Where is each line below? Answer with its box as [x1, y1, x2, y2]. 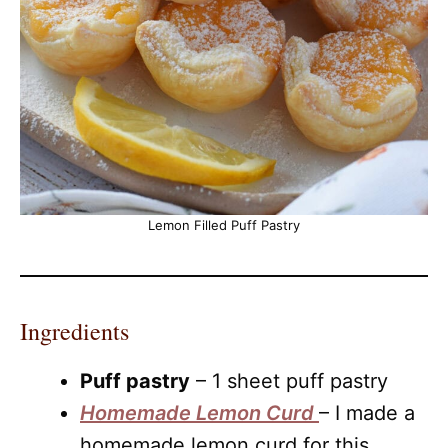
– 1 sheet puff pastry [190, 369, 388, 393]
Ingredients [20, 315, 129, 347]
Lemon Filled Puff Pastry [148, 217, 300, 233]
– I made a [319, 401, 415, 425]
